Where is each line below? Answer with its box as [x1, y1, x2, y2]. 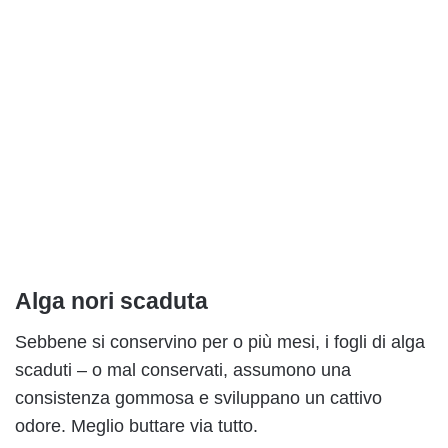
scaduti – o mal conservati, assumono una [15, 360, 351, 381]
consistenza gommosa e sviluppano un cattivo [15, 388, 382, 409]
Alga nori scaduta [15, 287, 208, 314]
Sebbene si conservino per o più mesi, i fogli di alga [15, 332, 425, 353]
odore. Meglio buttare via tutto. [15, 416, 258, 437]
